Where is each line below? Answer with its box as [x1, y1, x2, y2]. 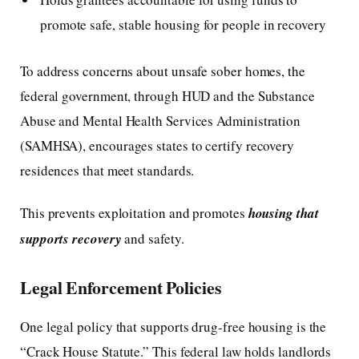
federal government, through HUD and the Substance [20, 86, 315, 105]
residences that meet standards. [20, 160, 195, 179]
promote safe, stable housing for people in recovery [40, 15, 326, 34]
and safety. [121, 228, 184, 248]
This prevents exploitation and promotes [20, 203, 248, 222]
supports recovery [20, 228, 122, 248]
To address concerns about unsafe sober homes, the [20, 61, 305, 80]
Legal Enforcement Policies [20, 275, 221, 301]
